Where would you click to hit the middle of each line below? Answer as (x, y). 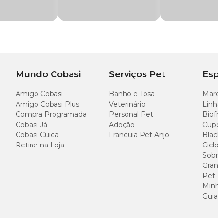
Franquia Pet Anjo (139, 135)
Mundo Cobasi (48, 74)
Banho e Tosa (132, 94)
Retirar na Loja (40, 145)
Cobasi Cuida (37, 135)
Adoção (122, 125)
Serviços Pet (137, 74)
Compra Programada (51, 114)
